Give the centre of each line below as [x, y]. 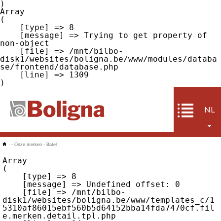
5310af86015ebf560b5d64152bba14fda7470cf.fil [109, 208]
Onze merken [28, 145]
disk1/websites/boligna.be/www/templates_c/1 [109, 200]
